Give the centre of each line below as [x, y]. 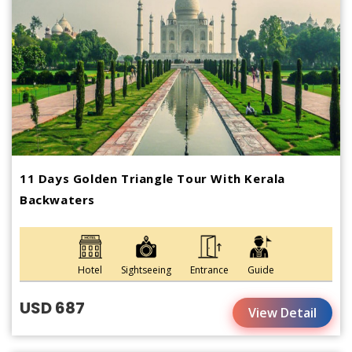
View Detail [282, 313]
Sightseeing [146, 270]
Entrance [209, 270]
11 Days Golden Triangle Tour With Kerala [152, 179]
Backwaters [57, 200]
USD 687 [52, 308]
